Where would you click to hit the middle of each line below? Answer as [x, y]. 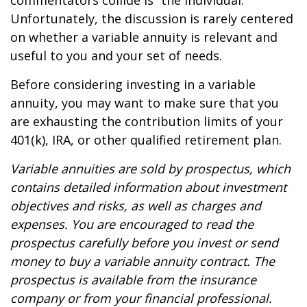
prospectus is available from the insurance [133, 280]
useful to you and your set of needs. [116, 56]
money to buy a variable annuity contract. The [143, 261]
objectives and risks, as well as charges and [136, 206]
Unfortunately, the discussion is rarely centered [152, 19]
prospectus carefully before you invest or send [144, 243]
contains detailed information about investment [148, 187]
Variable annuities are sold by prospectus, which [150, 169]
